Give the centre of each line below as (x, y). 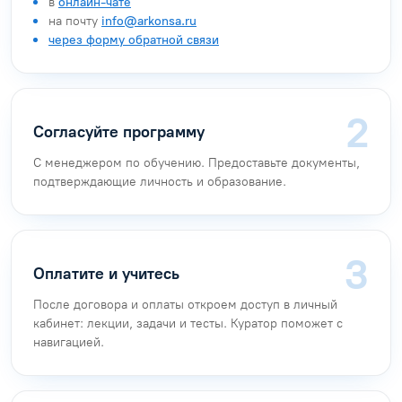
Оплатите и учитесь (106, 274)
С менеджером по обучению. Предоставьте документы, (197, 162)
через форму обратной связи (134, 39)
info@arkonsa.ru (149, 21)
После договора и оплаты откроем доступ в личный (185, 304)
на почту (75, 21)
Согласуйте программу (119, 132)
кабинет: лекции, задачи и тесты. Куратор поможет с (188, 323)
